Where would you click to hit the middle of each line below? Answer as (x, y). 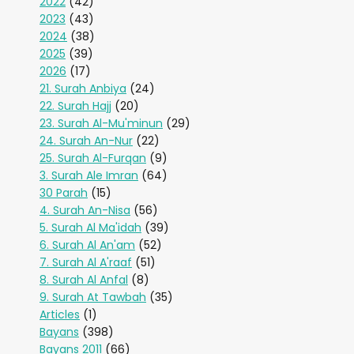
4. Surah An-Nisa (85, 210)
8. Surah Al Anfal (84, 280)
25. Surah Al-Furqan (93, 158)
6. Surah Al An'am (87, 245)
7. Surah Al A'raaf (86, 262)
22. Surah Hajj (75, 106)
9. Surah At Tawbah (93, 297)
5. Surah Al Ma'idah (90, 228)
